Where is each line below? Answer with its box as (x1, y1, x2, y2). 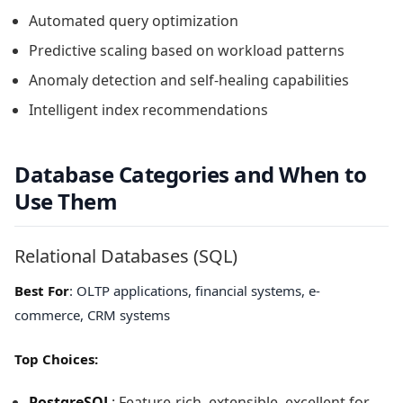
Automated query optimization (29, 10, 238, 31)
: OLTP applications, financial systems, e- (69, 281, 320, 300)
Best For (14, 281, 69, 300)
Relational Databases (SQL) (14, 243, 237, 268)
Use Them (14, 185, 118, 216)
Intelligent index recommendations (29, 99, 268, 120)
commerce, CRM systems (14, 305, 170, 324)
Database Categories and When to (14, 158, 367, 189)
